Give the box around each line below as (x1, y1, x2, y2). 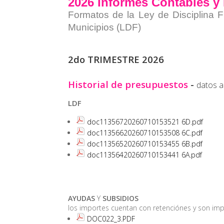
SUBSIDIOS (102, 193, 139, 203)
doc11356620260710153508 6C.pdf (87, 127, 203, 137)
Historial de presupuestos (68, 77, 188, 90)
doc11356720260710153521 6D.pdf (87, 116, 203, 126)
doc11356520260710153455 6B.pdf (87, 138, 203, 148)
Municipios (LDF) (68, 21, 141, 32)
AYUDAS (68, 193, 95, 203)
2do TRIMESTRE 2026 (68, 52, 164, 65)
